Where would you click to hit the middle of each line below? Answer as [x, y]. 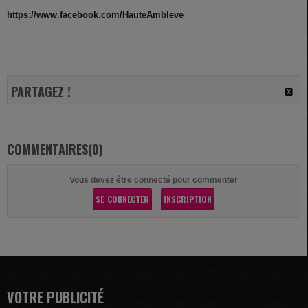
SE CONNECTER [122, 199]
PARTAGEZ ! [41, 92]
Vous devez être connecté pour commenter [154, 180]
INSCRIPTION [188, 199]
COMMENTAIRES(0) [55, 150]
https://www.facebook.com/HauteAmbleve [95, 15]
